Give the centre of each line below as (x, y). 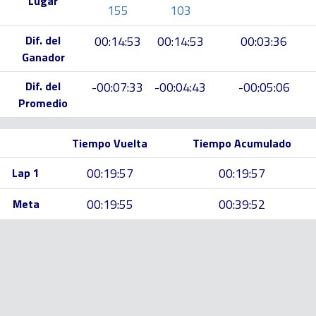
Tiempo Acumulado (242, 143)
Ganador (43, 57)
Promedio (43, 103)
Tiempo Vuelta (110, 143)
